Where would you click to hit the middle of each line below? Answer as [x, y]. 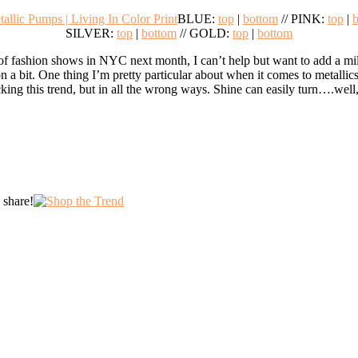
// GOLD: [205, 33]
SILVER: [91, 33]
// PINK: [302, 18]
